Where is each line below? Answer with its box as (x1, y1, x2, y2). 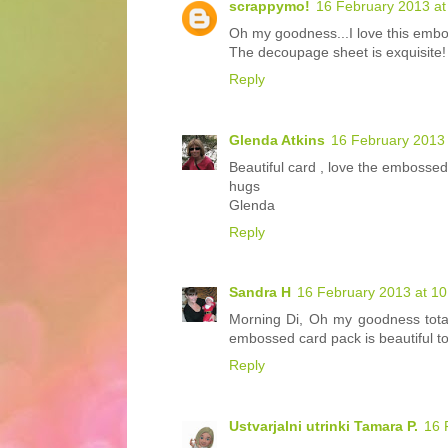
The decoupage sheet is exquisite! (229, 44, 446, 61)
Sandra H (229, 284, 291, 301)
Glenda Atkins (229, 131, 325, 148)
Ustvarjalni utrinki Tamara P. (229, 417, 418, 434)
